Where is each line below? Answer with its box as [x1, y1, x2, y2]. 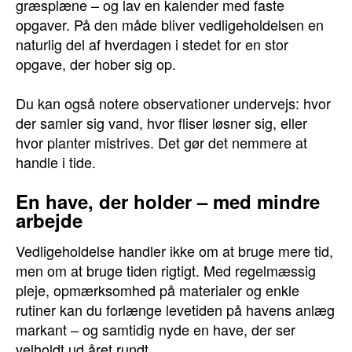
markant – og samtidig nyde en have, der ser [16, 319, 295, 339]
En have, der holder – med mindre [16, 188, 320, 214]
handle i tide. [16, 152, 96, 172]
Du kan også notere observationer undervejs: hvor [16, 93, 331, 113]
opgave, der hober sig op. [16, 53, 176, 74]
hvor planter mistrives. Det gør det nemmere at [16, 132, 307, 152]
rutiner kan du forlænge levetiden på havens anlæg [16, 299, 335, 320]
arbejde [16, 207, 82, 233]
